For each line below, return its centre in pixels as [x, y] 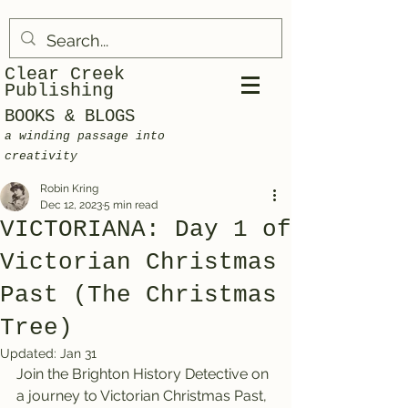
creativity [41, 156]
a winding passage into [85, 136]
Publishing [59, 91]
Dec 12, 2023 [71, 205]
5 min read [131, 205]
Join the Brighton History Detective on [144, 374]
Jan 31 [78, 353]
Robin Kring [69, 189]
